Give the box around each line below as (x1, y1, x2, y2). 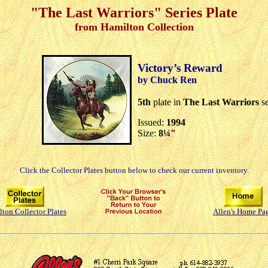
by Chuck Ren (137, 74, 197, 85)
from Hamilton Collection (74, 21, 194, 33)
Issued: (137, 117, 166, 127)
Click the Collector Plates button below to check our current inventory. (19, 165, 249, 175)
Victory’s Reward (137, 61, 223, 74)
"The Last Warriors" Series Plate (31, 5, 237, 20)
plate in (150, 96, 183, 107)
